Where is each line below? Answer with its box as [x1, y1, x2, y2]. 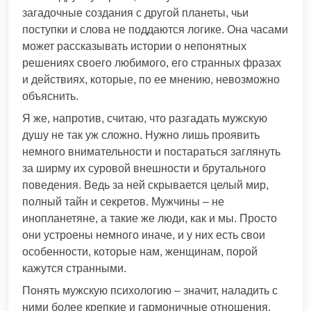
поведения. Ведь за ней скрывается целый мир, [22, 178, 269, 191]
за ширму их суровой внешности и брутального [22, 162, 266, 174]
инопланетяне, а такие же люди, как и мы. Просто [22, 212, 277, 224]
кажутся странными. [22, 262, 126, 274]
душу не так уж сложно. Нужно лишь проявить [22, 128, 260, 141]
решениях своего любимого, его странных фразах [22, 56, 281, 69]
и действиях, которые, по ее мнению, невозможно [22, 73, 280, 85]
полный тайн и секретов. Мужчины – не [22, 195, 224, 208]
